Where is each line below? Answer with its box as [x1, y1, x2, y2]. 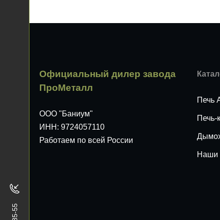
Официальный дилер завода [39, 69, 176, 79]
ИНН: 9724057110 [39, 123, 105, 131]
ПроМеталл [39, 82, 93, 93]
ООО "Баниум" [39, 110, 93, 118]
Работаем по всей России [39, 136, 133, 144]
